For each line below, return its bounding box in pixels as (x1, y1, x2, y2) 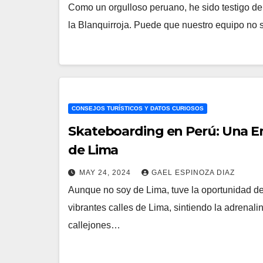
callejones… (68, 220, 120, 230)
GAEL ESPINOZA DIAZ (151, 168, 235, 177)
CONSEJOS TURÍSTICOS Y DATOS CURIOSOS (72, 104, 204, 112)
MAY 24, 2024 (79, 168, 133, 177)
